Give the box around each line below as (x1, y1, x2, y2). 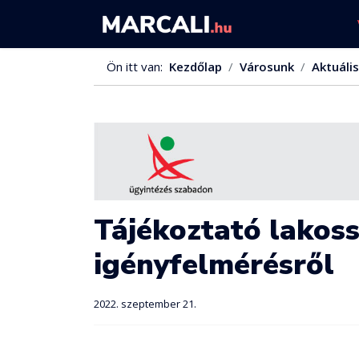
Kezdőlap (169, 58, 222, 75)
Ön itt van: (107, 58, 169, 75)
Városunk (240, 58, 294, 75)
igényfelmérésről (94, 244, 334, 284)
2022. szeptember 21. (94, 296, 196, 311)
